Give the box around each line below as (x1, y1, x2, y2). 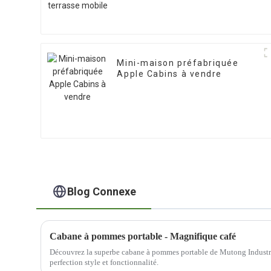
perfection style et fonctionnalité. (50, 257, 159, 267)
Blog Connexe (67, 184, 136, 198)
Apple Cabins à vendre (117, 69, 222, 79)
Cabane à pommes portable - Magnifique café (50, 230, 237, 241)
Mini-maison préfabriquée (117, 58, 239, 68)
